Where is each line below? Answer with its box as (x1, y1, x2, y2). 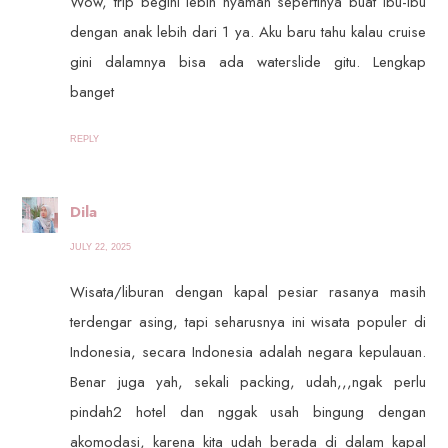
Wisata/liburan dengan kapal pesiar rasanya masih (70, 280, 426, 303)
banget (70, 81, 115, 104)
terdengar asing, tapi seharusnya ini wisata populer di (70, 310, 426, 333)
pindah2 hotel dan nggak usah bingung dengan (70, 400, 426, 423)
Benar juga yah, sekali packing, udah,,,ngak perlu (70, 370, 426, 393)
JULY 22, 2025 (70, 241, 132, 252)
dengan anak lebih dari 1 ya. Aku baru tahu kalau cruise (70, 21, 426, 44)
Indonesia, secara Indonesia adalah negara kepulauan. (70, 340, 426, 363)
